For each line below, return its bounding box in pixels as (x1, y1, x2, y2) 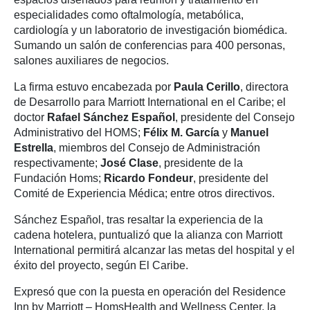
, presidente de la (158, 156, 243, 169)
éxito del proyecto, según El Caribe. (14, 259, 188, 271)
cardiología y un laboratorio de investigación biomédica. (14, 24, 287, 36)
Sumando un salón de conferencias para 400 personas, (14, 39, 285, 51)
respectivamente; (14, 156, 100, 169)
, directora (240, 80, 289, 93)
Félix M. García (143, 126, 222, 138)
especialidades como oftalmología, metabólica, (14, 8, 244, 21)
